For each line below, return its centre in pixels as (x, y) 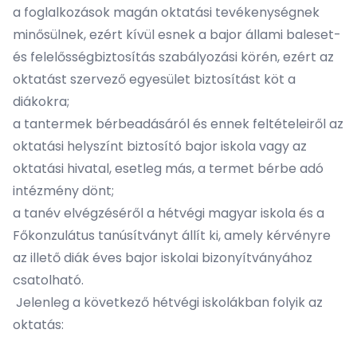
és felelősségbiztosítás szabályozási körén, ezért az (173, 57)
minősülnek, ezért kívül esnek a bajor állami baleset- (177, 35)
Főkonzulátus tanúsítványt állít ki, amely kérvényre (172, 235)
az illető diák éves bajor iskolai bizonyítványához (163, 258)
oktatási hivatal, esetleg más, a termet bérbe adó (168, 169)
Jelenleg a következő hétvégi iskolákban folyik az (168, 302)
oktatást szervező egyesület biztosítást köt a (154, 79)
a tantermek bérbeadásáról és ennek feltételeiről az (178, 124)
